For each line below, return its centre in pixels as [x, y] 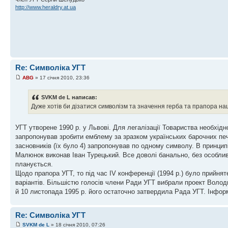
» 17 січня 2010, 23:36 [62, 77]
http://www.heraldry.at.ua [46, 7]
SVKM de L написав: [69, 97]
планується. [34, 164]
